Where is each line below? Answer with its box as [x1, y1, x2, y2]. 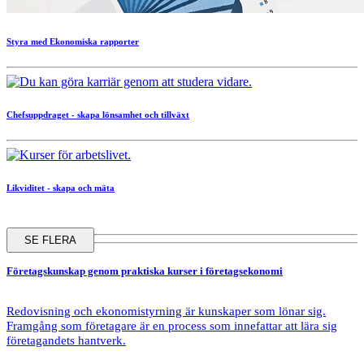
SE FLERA [24, 233, 76, 246]
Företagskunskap [6, 264, 85, 277]
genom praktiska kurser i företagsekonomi [85, 264, 283, 277]
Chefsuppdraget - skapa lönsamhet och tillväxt [6, 109, 189, 119]
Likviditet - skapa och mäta [6, 182, 115, 193]
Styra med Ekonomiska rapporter [6, 36, 139, 46]
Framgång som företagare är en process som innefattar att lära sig [6, 318, 337, 333]
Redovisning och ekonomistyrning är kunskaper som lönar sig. [6, 304, 326, 318]
